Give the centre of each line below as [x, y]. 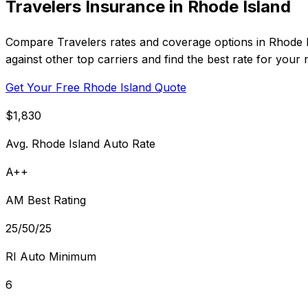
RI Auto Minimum [51, 256]
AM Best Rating [46, 200]
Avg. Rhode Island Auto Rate [80, 143]
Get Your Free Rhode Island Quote [96, 87]
